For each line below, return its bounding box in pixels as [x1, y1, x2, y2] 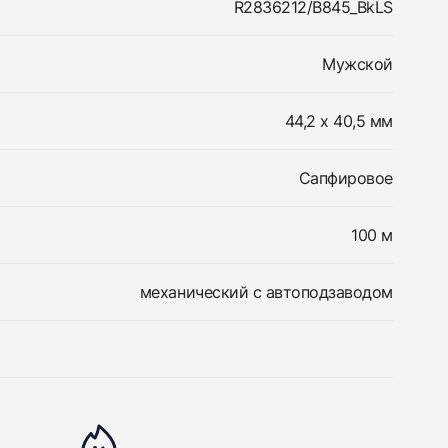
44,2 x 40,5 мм [284, 111, 393, 131]
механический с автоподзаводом [139, 282, 393, 302]
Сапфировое [298, 168, 393, 188]
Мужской [322, 54, 393, 74]
